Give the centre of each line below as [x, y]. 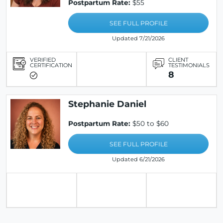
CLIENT [178, 60]
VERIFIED [43, 60]
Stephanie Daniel [107, 104]
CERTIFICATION [51, 65]
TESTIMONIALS [189, 65]
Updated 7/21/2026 [138, 38]
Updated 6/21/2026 [138, 159]
